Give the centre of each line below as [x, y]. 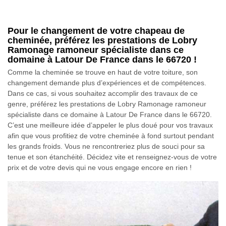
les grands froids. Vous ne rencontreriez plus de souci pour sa [106, 146]
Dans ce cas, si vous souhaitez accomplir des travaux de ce [103, 93]
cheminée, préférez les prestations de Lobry [102, 40]
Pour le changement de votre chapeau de [96, 31]
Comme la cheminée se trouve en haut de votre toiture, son [103, 72]
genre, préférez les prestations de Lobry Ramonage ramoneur [107, 104]
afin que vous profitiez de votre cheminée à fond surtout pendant [111, 135]
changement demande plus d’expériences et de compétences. [107, 82]
